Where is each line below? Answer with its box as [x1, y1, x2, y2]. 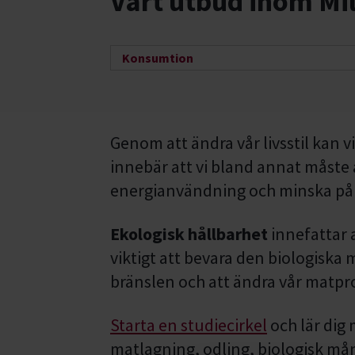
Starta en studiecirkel [110, 314, 267, 337]
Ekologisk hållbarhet [110, 223, 268, 246]
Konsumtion [121, 50, 193, 67]
